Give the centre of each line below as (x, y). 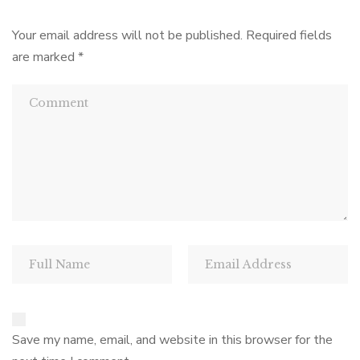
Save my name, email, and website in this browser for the (172, 340)
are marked (45, 57)
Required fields (289, 35)
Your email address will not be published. (127, 35)
